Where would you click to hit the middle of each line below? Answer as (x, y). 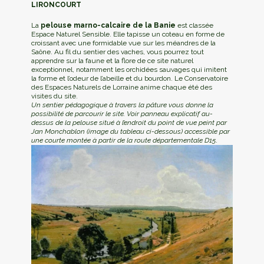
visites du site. (54, 96)
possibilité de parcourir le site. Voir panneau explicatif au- (122, 114)
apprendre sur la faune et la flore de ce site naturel (112, 61)
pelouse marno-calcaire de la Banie (109, 26)
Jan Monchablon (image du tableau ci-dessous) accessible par (130, 132)
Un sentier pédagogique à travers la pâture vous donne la (122, 105)
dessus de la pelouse (64, 123)
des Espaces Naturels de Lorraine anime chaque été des (121, 88)
